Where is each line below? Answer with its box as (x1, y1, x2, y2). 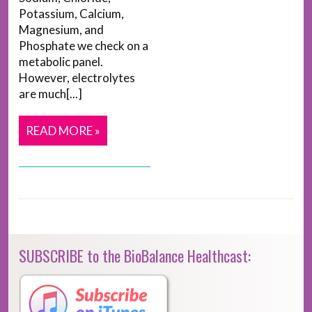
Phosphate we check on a (19, 38, 148, 54)
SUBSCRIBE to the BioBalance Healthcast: (19, 244, 251, 267)
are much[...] (19, 86, 82, 102)
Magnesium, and (19, 22, 104, 38)
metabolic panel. (19, 54, 103, 70)
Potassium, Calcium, (19, 6, 124, 22)
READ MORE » (26, 123, 100, 139)
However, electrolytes (19, 70, 135, 86)
